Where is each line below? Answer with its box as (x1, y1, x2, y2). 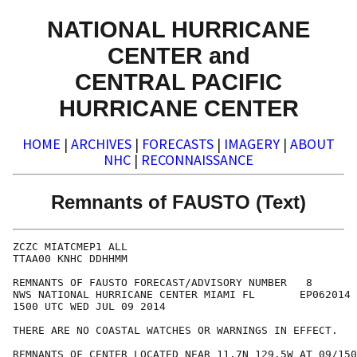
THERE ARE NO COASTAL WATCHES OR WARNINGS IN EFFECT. (13, 324, 338, 337)
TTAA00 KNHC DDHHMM (13, 253, 127, 265)
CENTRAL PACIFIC (75, 68, 282, 95)
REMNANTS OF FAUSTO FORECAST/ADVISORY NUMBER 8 (13, 277, 312, 289)
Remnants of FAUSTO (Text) (51, 190, 306, 213)
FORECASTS (142, 135, 214, 154)
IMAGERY (224, 135, 280, 154)
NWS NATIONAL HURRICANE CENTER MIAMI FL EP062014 (13, 288, 351, 301)
